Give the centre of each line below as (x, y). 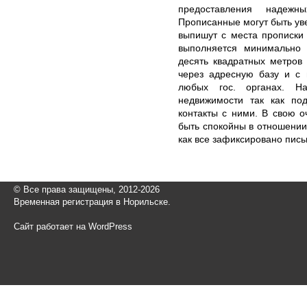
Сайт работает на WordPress (73, 227)
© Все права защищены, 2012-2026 (87, 190)
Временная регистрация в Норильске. (92, 202)
